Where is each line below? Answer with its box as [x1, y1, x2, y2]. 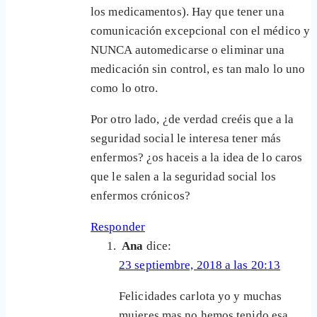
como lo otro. [91, 81, 158, 96]
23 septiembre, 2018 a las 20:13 [119, 258, 281, 272]
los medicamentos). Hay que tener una [91, 5, 284, 19]
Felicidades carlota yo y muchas [119, 289, 282, 304]
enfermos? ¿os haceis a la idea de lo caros [91, 151, 303, 165]
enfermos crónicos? [91, 189, 190, 203]
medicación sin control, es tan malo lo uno [91, 62, 306, 76]
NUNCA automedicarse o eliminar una [91, 43, 285, 57]
